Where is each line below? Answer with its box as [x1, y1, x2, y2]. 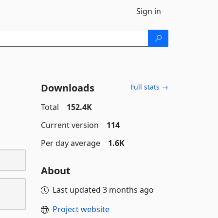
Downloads [40, 81, 94, 94]
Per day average [40, 138, 100, 148]
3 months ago [102, 184, 154, 195]
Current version [40, 120, 99, 130]
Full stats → [130, 82, 168, 91]
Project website [52, 204, 109, 215]
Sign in [136, 6, 161, 17]
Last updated [52, 184, 103, 195]
